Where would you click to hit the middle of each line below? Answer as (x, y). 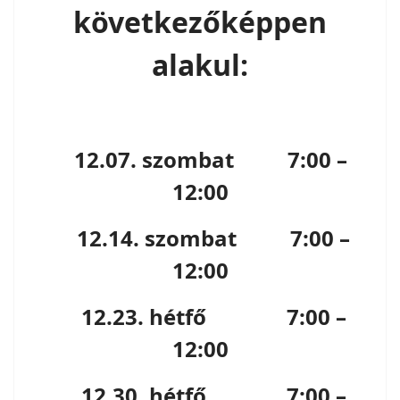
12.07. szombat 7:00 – (205, 159)
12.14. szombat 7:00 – (200, 238)
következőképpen (200, 22)
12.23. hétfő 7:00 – (200, 317)
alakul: (200, 65)
